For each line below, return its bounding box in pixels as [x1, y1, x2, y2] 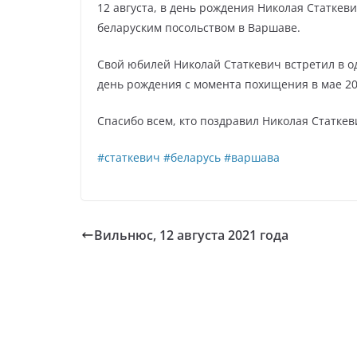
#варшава [224, 150, 280, 166]
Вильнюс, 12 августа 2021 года [94, 226, 288, 245]
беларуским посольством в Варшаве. [97, 20, 300, 36]
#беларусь [163, 150, 221, 166]
